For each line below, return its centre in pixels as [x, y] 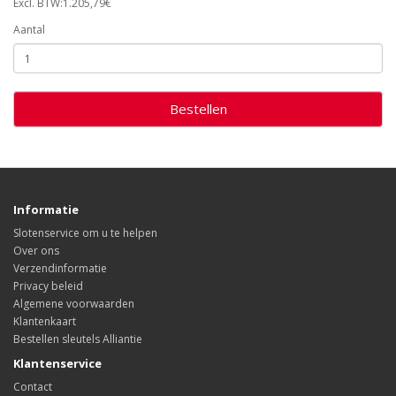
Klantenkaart [45, 322]
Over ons [36, 251]
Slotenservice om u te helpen [85, 233]
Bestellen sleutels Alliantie [78, 339]
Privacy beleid [48, 286]
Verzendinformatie [60, 269]
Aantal [29, 30]
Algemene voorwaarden [74, 304]
